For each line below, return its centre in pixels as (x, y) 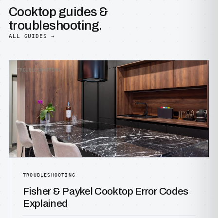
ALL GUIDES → (32, 36)
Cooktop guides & (58, 12)
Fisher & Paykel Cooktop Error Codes (106, 191)
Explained (45, 203)
